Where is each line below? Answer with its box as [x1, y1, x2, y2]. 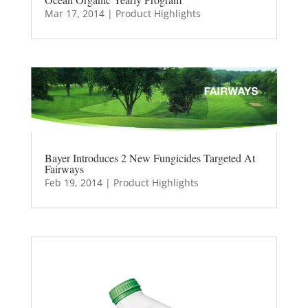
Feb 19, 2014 [44, 176, 102, 190]
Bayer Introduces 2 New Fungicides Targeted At [44, 151, 255, 166]
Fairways [44, 162, 84, 177]
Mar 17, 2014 [44, 6, 104, 20]
